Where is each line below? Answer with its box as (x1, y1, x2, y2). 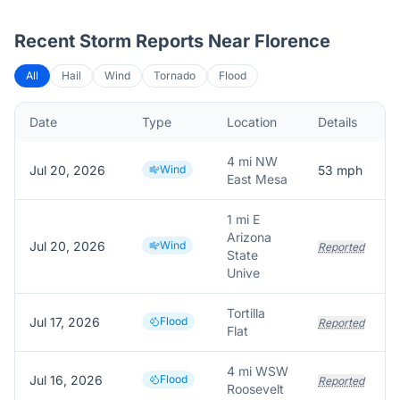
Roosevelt (227, 381, 284, 396)
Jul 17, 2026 (29, 314, 100, 329)
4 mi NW (227, 154, 278, 169)
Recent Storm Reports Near (14, 30, 254, 52)
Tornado (154, 69, 196, 82)
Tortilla (227, 305, 265, 321)
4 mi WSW (227, 363, 288, 379)
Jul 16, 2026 (29, 372, 103, 387)
